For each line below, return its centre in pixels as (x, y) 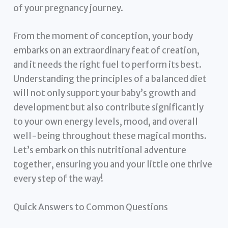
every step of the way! (59, 179)
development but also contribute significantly (109, 108)
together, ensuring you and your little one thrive (113, 165)
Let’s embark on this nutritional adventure (100, 150)
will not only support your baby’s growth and (105, 93)
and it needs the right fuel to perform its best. (108, 65)
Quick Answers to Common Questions (91, 207)
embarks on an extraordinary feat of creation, (107, 51)
